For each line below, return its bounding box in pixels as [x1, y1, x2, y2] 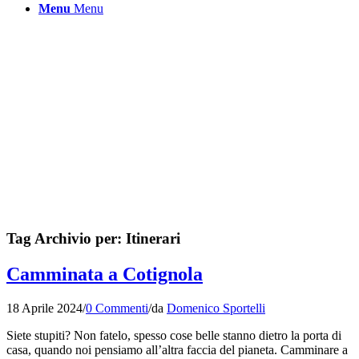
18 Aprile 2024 [6, 301, 83, 315]
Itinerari [126, 229, 180, 247]
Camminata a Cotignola [6, 263, 203, 284]
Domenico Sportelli [167, 301, 265, 315]
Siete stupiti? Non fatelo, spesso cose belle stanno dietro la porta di [6, 328, 341, 342]
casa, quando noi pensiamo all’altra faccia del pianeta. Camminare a [6, 342, 348, 357]
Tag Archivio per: [6, 229, 126, 247]
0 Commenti [86, 301, 148, 315]
